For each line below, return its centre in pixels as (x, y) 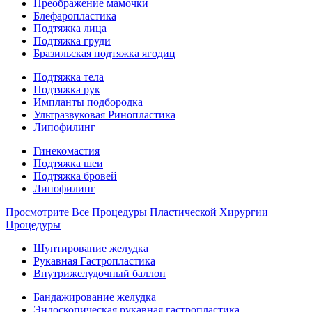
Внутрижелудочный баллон (100, 273)
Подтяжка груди (72, 41)
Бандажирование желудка (95, 297)
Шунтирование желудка (91, 248)
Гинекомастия (67, 151)
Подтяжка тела (69, 77)
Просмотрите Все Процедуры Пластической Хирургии (137, 212)
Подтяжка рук (67, 89)
